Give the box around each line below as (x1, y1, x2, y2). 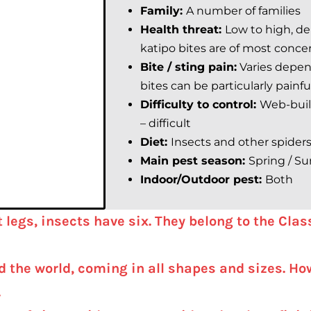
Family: (140, 3, 186, 17)
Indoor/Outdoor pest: (140, 172, 265, 186)
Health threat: (140, 22, 225, 36)
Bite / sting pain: (140, 60, 237, 74)
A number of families (186, 3, 301, 17)
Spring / (249, 153, 294, 167)
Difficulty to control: (140, 97, 260, 111)
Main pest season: (140, 153, 249, 167)
